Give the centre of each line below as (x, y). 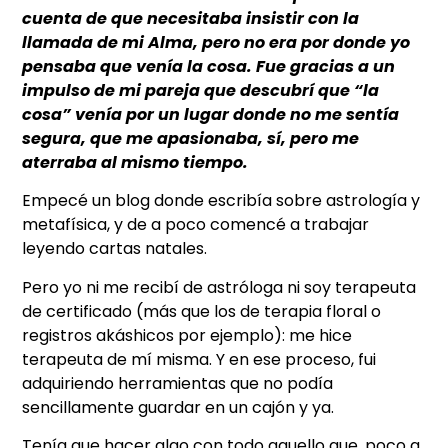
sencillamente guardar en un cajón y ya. (178, 407)
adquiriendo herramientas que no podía (178, 383)
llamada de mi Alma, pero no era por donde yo (216, 43)
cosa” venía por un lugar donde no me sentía (211, 115)
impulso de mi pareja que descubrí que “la (201, 91)
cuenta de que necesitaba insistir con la (191, 19)
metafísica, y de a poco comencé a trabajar (196, 225)
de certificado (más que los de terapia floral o (202, 311)
